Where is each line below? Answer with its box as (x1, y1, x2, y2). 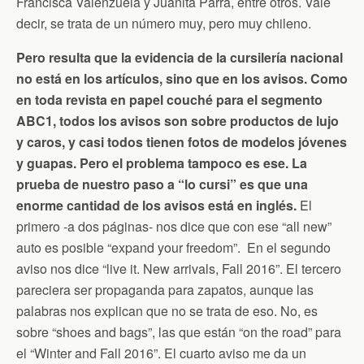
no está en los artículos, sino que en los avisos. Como (16, 69, 348, 88)
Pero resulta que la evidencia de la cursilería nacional (16, 48, 343, 67)
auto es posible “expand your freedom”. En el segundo (16, 238, 331, 257)
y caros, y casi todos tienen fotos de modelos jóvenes (16, 132, 347, 151)
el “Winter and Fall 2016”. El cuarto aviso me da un (16, 344, 306, 362)
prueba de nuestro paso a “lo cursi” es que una (16, 175, 308, 193)
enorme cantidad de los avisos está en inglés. (16, 196, 297, 214)
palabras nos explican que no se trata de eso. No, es (16, 301, 318, 320)
